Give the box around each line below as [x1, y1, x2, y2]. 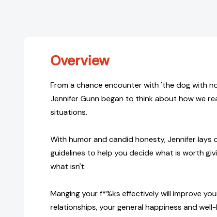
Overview [50, 52, 109, 70]
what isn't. [50, 161, 86, 172]
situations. [50, 107, 87, 118]
